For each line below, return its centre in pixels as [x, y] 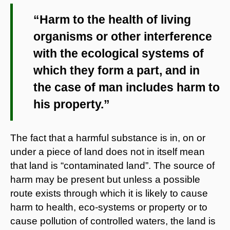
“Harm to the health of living [112, 19]
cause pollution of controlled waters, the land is [113, 221]
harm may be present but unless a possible [105, 179]
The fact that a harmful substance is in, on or [108, 138]
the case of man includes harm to [127, 87]
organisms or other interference [123, 36]
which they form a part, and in [117, 70]
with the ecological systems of [119, 53]
